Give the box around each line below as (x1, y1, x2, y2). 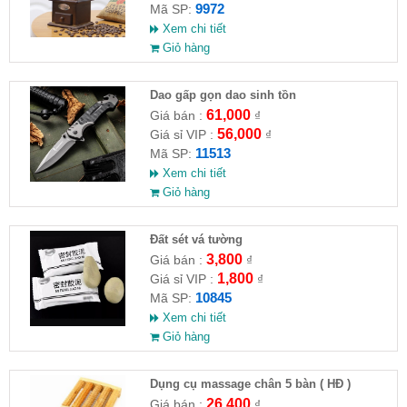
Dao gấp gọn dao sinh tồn (149, 87, 296, 102)
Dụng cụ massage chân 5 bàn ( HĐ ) (149, 376, 351, 391)
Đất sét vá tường (149, 232, 243, 246)
